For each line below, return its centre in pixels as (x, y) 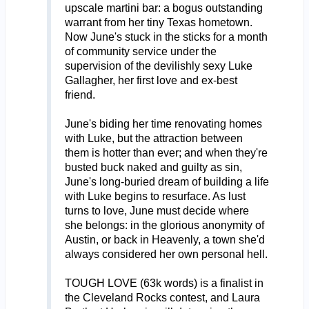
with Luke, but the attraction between (153, 138)
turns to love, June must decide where (157, 210)
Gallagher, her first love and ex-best (151, 80)
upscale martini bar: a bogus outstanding (163, 8)
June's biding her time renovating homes (163, 123)
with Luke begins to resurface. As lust (155, 196)
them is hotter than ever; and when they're (166, 152)
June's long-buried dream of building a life (167, 181)
